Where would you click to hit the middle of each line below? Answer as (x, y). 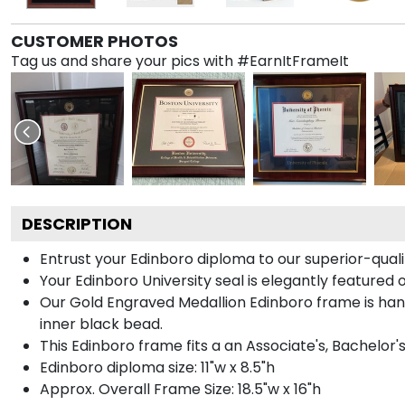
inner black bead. (101, 324)
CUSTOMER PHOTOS (94, 41)
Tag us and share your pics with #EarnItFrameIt (180, 61)
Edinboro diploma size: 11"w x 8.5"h (157, 367)
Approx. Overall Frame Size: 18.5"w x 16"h (180, 389)
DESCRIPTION (77, 223)
